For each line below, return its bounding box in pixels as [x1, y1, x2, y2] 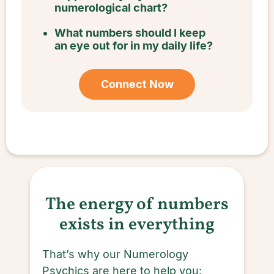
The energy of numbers [45, 193, 229, 217]
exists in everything [59, 213, 215, 237]
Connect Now [100, 78, 174, 91]
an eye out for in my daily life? [54, 39, 213, 52]
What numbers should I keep [54, 26, 206, 39]
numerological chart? [54, 1, 168, 14]
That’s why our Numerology [42, 248, 188, 261]
